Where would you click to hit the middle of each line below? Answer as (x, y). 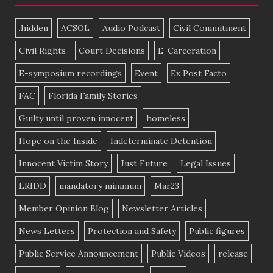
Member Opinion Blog (64, 209)
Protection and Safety (132, 231)
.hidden (34, 28)
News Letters (47, 231)
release (233, 254)
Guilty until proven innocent (76, 119)
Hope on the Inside (58, 141)
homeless (166, 119)
